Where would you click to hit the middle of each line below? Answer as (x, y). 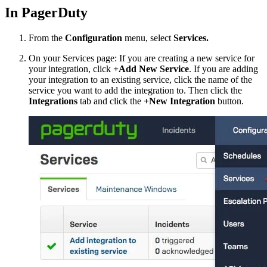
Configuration (94, 38)
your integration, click (71, 69)
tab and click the (111, 101)
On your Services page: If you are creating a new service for (142, 58)
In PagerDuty (46, 13)
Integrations (53, 101)
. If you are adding (223, 69)
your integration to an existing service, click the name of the (140, 80)
